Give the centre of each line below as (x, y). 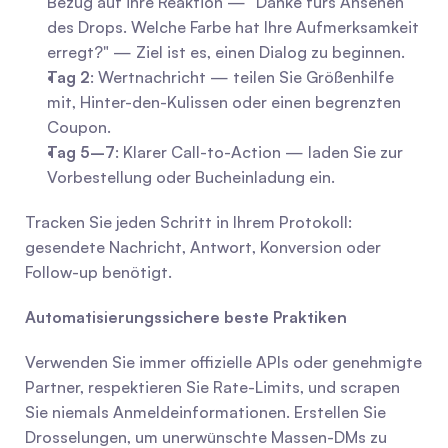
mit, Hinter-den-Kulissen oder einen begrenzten (224, 102)
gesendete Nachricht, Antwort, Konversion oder (203, 247)
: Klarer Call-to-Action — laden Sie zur (259, 152)
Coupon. (79, 127)
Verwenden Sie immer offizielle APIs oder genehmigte (223, 362)
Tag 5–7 (81, 152)
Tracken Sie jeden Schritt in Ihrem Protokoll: (188, 222)
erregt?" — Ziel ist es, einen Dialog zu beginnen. (226, 52)
